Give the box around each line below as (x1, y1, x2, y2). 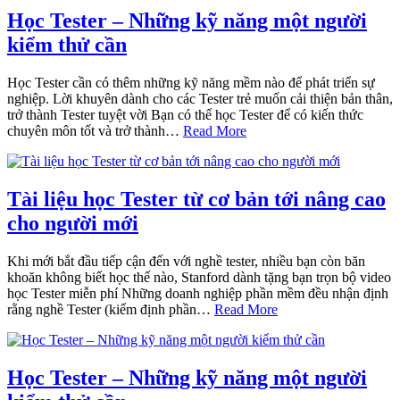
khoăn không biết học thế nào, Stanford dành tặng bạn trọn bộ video (7, 270, 391, 286)
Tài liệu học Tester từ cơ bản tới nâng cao (7, 187, 386, 212)
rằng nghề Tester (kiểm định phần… (7, 302, 214, 318)
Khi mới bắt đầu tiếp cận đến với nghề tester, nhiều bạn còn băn (7, 254, 365, 270)
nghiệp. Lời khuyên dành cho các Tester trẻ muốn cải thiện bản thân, (7, 91, 393, 107)
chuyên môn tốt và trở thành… (7, 123, 183, 139)
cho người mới (7, 212, 138, 236)
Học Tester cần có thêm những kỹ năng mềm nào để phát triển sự (7, 75, 375, 91)
